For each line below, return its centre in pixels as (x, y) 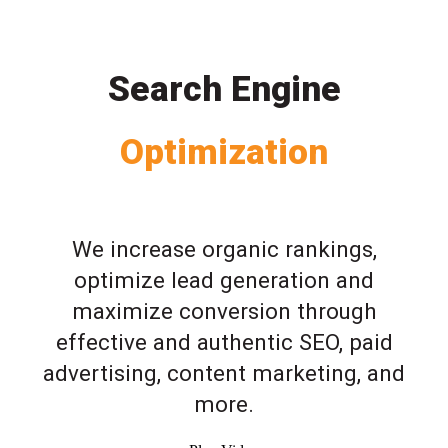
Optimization (224, 151)
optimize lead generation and (224, 279)
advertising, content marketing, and (224, 372)
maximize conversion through (224, 310)
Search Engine (224, 88)
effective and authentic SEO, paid (224, 341)
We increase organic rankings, (224, 248)
